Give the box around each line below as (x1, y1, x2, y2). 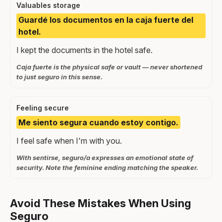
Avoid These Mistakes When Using (10, 196, 191, 210)
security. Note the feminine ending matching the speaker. (16, 163, 198, 171)
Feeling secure (16, 103, 69, 112)
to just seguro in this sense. (16, 72, 103, 81)
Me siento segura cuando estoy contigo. (18, 117, 178, 127)
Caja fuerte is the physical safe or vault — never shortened (16, 62, 202, 71)
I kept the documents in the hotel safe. (16, 45, 153, 55)
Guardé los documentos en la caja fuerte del (18, 15, 193, 25)
